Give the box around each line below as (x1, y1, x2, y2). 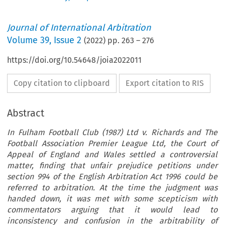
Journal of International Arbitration (7, 22, 152, 34)
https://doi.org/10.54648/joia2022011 (7, 55, 142, 65)
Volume (7, 35, 41, 46)
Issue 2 (54, 35, 82, 46)
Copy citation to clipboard (14, 78, 110, 88)
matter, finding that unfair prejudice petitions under (7, 161, 217, 171)
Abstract (7, 107, 45, 120)
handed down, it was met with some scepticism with (7, 194, 217, 204)
